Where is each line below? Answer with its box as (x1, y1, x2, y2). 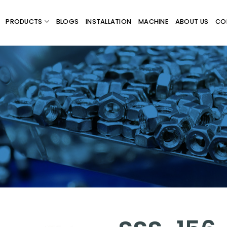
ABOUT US (175, 17, 209, 26)
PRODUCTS (6, 17, 43, 26)
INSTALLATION (86, 17, 132, 26)
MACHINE (138, 17, 168, 26)
